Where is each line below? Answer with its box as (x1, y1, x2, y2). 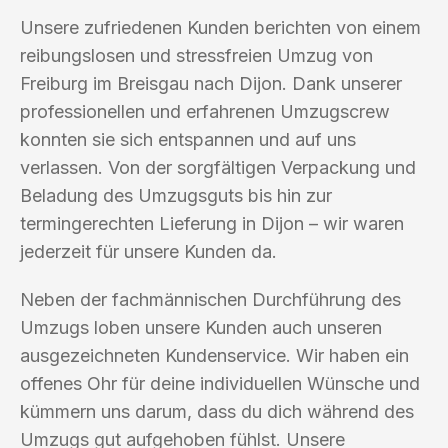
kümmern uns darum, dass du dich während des (20, 400, 414, 422)
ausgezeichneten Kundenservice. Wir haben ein (20, 344, 409, 366)
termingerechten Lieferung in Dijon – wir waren (20, 212, 404, 234)
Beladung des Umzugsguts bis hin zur (20, 184, 332, 206)
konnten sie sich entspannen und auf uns (20, 128, 356, 150)
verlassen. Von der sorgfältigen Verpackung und (20, 156, 416, 178)
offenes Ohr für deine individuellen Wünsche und (20, 372, 420, 394)
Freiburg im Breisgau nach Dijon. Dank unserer (20, 72, 402, 94)
